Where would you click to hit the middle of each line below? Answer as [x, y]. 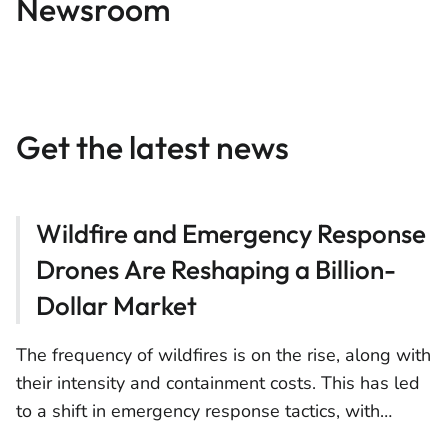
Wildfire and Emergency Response [231, 233]
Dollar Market [116, 305]
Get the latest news [152, 147]
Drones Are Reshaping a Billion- [216, 269]
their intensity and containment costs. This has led [218, 383]
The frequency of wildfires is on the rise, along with [223, 355]
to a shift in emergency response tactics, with [198, 411]
